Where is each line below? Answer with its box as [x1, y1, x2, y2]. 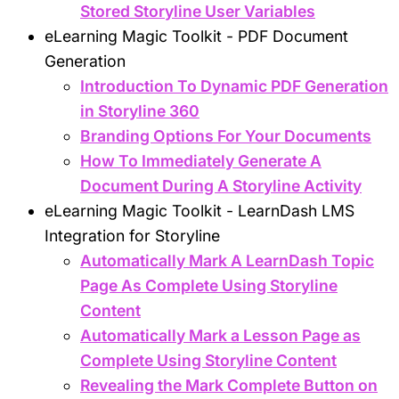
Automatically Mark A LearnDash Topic [80, 250, 374, 270]
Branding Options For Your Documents [80, 126, 371, 145]
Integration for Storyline [45, 225, 220, 245]
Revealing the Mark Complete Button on [80, 375, 378, 395]
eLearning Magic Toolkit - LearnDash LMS [45, 200, 354, 220]
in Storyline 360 [80, 101, 199, 120]
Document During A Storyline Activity [80, 175, 362, 195]
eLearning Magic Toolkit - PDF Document [45, 26, 348, 45]
